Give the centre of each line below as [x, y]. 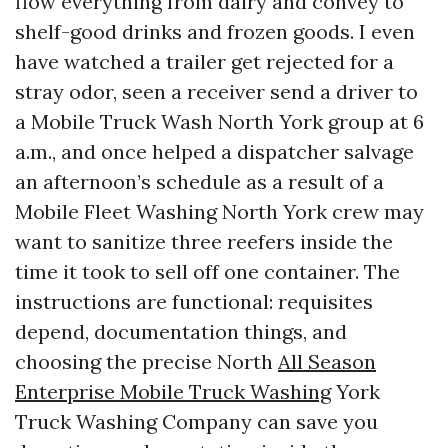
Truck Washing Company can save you [196, 421]
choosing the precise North [146, 361]
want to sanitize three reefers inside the [204, 241]
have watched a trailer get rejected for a [204, 61]
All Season [327, 361]
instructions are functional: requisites [194, 301]
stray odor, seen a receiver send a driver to [216, 91]
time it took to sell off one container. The [207, 271]
